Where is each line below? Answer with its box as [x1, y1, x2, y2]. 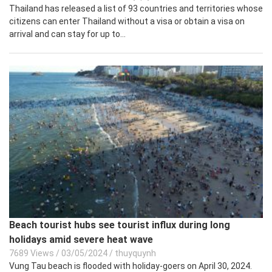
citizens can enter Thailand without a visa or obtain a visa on [9, 16, 245, 27]
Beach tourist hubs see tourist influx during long [9, 219, 230, 231]
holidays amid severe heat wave [9, 234, 153, 246]
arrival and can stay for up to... [9, 29, 126, 39]
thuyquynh [115, 248, 156, 259]
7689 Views [9, 248, 54, 259]
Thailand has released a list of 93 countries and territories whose [9, 4, 263, 14]
